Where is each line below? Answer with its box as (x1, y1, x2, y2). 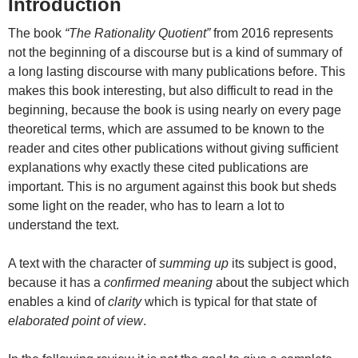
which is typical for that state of (141, 295, 316, 309)
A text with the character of (8, 257, 159, 271)
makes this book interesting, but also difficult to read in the (8, 84, 333, 98)
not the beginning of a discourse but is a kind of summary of (8, 46, 342, 60)
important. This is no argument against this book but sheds (8, 180, 336, 194)
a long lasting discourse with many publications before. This (8, 65, 345, 79)
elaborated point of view (8, 314, 143, 328)
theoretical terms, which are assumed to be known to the (8, 122, 324, 137)
